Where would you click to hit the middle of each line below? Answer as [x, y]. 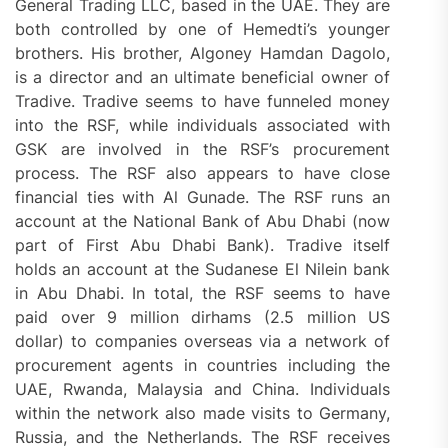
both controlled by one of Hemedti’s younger [203, 28]
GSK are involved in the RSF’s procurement [203, 148]
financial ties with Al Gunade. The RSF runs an [203, 196]
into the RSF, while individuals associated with [203, 124]
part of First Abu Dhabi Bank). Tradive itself [203, 244]
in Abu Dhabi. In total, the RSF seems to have [203, 292]
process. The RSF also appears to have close [203, 172]
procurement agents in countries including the [203, 364]
